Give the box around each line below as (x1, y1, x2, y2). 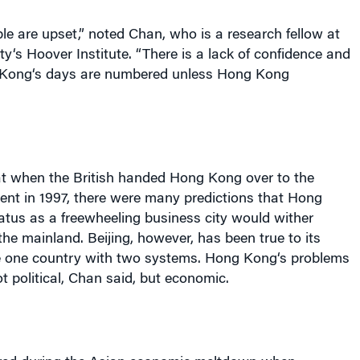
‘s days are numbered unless (31, 68, 217, 83)
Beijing (87, 232, 130, 247)
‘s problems (276, 252, 350, 267)
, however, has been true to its (129, 232, 321, 247)
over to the (241, 172, 314, 186)
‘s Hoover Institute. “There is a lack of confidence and (12, 48, 350, 63)
